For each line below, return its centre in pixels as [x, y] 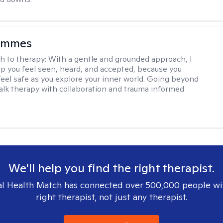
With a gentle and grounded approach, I [120, 59]
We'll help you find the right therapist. [111, 168]
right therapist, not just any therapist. [111, 197]
